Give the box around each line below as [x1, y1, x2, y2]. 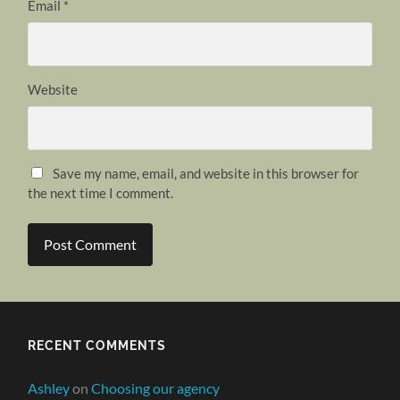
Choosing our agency [91, 379, 221, 396]
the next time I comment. [28, 185, 174, 202]
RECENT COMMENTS [28, 337, 167, 353]
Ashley [28, 379, 71, 396]
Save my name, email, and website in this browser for [53, 165, 360, 182]
